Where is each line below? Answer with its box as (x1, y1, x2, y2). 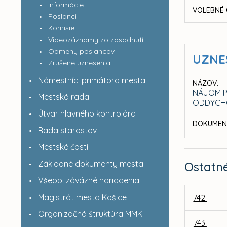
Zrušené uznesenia (48, 58, 110, 67)
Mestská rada (37, 92, 89, 102)
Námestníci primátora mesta (37, 75, 145, 85)
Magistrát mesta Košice (37, 192, 127, 202)
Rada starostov (37, 125, 97, 135)
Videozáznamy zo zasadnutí (48, 35, 143, 44)
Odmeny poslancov (48, 47, 115, 56)
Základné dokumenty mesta (37, 159, 143, 169)
